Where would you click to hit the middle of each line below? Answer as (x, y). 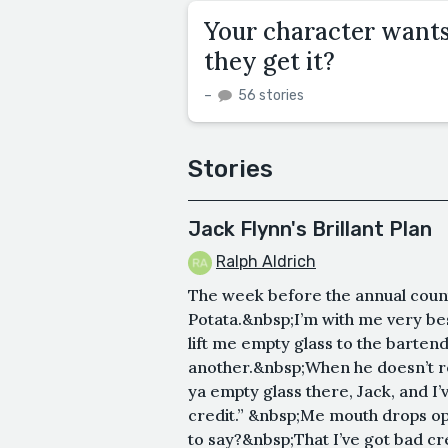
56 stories (269, 95)
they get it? (269, 61)
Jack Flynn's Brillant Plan (310, 228)
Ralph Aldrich (266, 261)
